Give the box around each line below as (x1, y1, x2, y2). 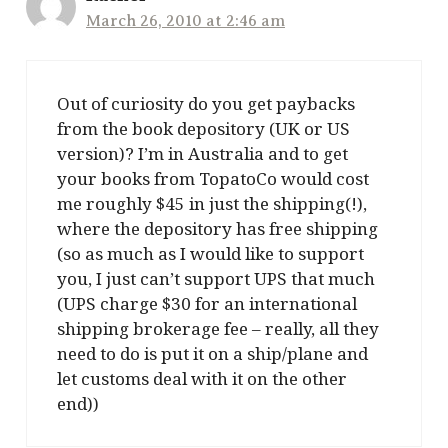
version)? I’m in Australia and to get (57, 142, 348, 166)
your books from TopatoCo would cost (57, 167, 369, 191)
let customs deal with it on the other (57, 367, 347, 391)
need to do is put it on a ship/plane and (57, 342, 368, 366)
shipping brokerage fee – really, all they (57, 317, 379, 341)
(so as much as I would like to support (57, 242, 364, 266)
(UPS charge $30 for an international (57, 292, 357, 316)
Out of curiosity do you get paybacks (57, 92, 355, 116)
